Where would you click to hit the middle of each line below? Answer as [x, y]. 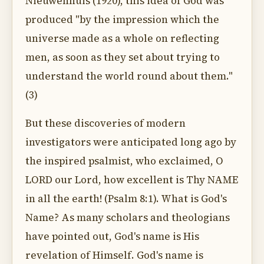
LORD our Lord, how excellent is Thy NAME [132, 180]
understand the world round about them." [129, 76]
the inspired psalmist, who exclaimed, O [124, 161]
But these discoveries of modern [105, 123]
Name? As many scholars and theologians [128, 217]
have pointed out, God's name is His [112, 236]
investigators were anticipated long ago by [131, 142]
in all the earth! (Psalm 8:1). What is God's [126, 199]
